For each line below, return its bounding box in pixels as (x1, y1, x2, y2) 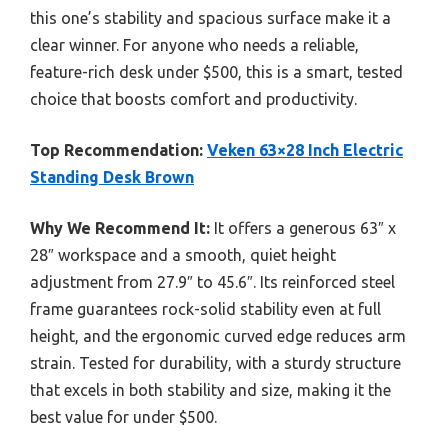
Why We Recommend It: (30, 218, 210, 237)
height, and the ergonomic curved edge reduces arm (30, 326, 406, 345)
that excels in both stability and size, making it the (30, 380, 391, 399)
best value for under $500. (30, 407, 217, 426)
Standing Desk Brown (30, 167, 194, 186)
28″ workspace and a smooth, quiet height (30, 245, 336, 264)
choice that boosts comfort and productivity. (30, 89, 357, 108)
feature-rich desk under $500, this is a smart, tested (30, 62, 403, 81)
